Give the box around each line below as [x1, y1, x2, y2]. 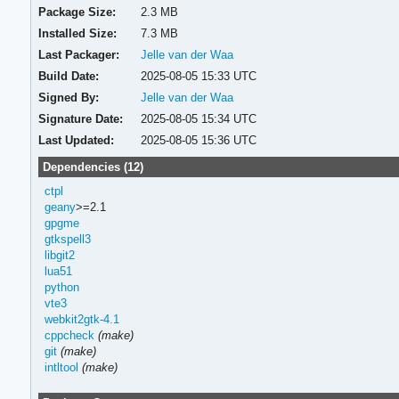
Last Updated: [38, 133, 115, 147]
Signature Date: [38, 111, 124, 126]
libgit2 [44, 248, 75, 262]
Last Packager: [38, 47, 120, 61]
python [44, 280, 79, 294]
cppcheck [44, 328, 94, 342]
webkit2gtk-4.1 [44, 312, 119, 326]
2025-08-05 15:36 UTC [140, 133, 256, 147]
